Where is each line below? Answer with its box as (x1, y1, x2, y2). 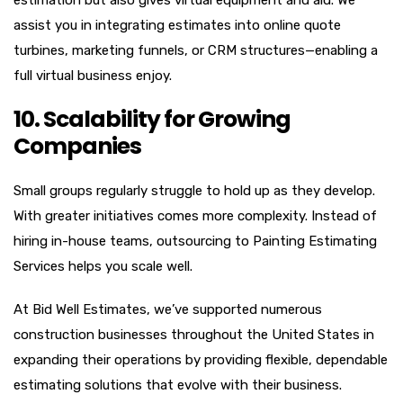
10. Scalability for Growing (13, 103, 291, 135)
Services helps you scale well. (13, 257, 193, 274)
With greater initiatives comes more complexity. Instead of (13, 207, 377, 224)
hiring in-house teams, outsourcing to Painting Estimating (13, 232, 377, 249)
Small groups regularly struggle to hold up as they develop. (13, 182, 375, 199)
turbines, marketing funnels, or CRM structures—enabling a (13, 41, 378, 58)
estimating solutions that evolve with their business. (13, 376, 342, 393)
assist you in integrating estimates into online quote (13, 16, 341, 33)
